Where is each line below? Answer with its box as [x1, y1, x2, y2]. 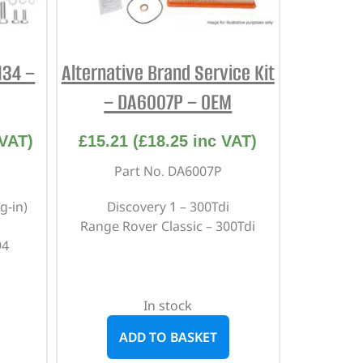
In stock [143, 296, 193, 314]
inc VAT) [188, 131, 258, 150]
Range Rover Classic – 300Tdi [80, 216, 256, 235]
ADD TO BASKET [118, 327, 217, 346]
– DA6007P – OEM [104, 87, 233, 117]
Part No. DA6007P [113, 161, 222, 180]
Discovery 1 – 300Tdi [106, 197, 229, 216]
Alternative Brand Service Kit [61, 58, 275, 88]
